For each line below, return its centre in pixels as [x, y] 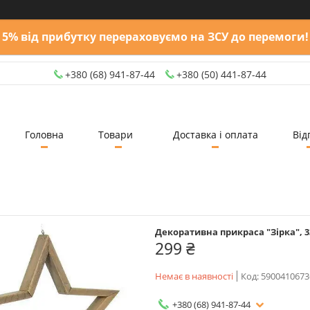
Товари [115, 134]
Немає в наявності [194, 276]
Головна [44, 134]
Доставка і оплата [215, 134]
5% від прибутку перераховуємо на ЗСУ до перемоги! [155, 37]
